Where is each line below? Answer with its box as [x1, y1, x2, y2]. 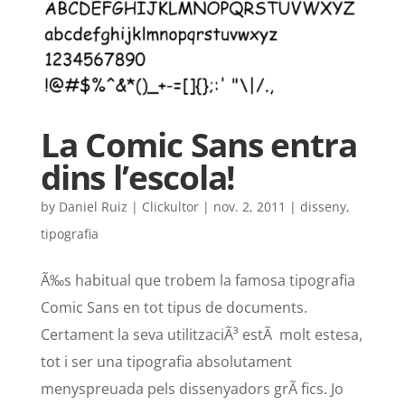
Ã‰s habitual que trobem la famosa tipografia [40, 270, 355, 291]
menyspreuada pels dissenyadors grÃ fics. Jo [40, 379, 344, 400]
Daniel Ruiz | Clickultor [58, 198, 199, 216]
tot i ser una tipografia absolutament [40, 352, 292, 372]
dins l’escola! [40, 155, 236, 201]
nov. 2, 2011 [212, 198, 286, 216]
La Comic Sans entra [40, 122, 357, 168]
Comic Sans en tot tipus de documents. [40, 297, 307, 318]
